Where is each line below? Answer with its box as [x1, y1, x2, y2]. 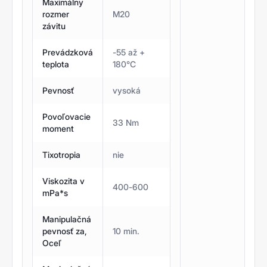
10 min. [113, 225, 139, 236]
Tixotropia [42, 149, 80, 160]
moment [42, 123, 74, 133]
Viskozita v [42, 175, 85, 186]
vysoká [113, 85, 141, 95]
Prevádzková [42, 46, 93, 57]
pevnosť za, [42, 225, 87, 236]
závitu [42, 20, 66, 31]
